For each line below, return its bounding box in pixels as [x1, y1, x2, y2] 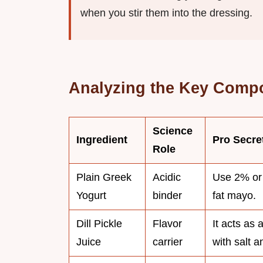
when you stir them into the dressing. [80, 7, 252, 19]
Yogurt [76, 190, 106, 202]
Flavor [153, 218, 182, 230]
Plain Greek [76, 171, 131, 184]
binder [153, 190, 182, 202]
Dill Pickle [76, 218, 122, 230]
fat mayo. [213, 190, 256, 202]
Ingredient [76, 134, 127, 146]
